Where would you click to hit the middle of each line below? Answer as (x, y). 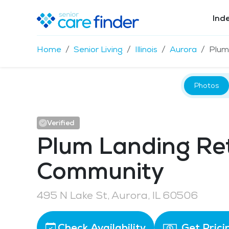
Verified (61, 123)
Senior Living (98, 49)
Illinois (146, 49)
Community (100, 171)
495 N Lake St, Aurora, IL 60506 (117, 195)
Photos (206, 85)
